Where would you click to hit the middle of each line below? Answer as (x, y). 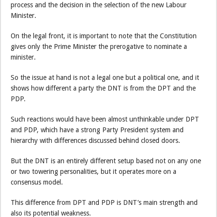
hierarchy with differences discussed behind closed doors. (96, 140)
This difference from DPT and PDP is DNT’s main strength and (104, 202)
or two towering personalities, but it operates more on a (94, 171)
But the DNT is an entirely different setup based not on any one (106, 161)
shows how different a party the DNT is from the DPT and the (103, 88)
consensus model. (37, 182)
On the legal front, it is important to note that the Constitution (104, 36)
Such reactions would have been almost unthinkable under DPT (105, 119)
